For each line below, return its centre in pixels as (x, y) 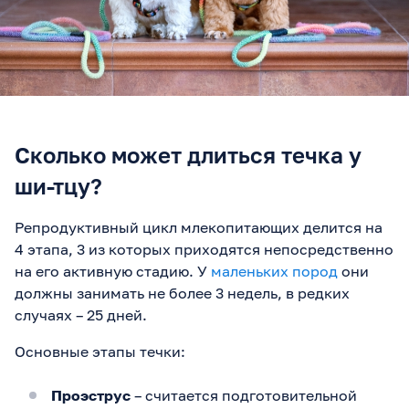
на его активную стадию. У (113, 271)
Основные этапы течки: (100, 351)
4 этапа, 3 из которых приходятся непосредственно (204, 249)
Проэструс (91, 395)
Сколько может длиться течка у (188, 154)
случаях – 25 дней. (81, 315)
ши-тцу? (58, 185)
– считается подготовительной (244, 395)
